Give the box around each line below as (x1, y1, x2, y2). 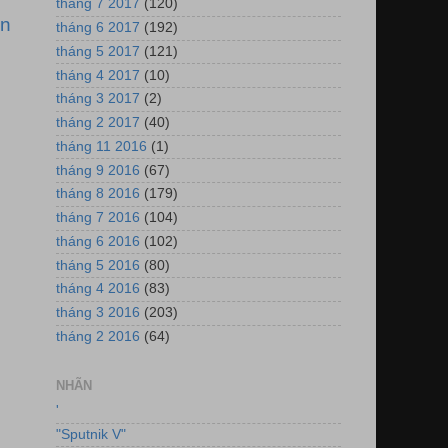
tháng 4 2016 (56, 281, 140, 297)
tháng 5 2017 (56, 43, 140, 59)
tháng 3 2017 (56, 91, 140, 107)
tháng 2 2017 (56, 115, 140, 131)
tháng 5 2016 (56, 257, 140, 273)
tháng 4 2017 (56, 67, 140, 83)
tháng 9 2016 (56, 162, 140, 178)
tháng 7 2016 (56, 210, 140, 226)
